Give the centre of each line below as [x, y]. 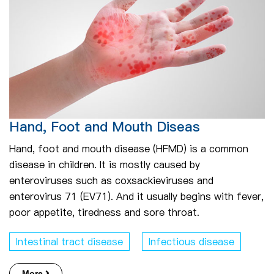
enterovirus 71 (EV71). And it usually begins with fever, [136, 196]
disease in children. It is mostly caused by [105, 164]
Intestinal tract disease [69, 241]
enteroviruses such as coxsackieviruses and [111, 180]
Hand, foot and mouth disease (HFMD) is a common [129, 148]
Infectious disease [191, 241]
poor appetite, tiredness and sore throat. [104, 212]
